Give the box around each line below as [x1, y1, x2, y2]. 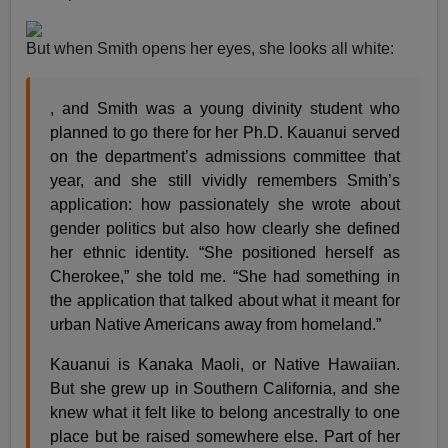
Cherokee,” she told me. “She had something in [50, 267, 400, 285]
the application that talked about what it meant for [50, 291, 400, 309]
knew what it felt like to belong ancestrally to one [50, 403, 400, 421]
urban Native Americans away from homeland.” [50, 315, 382, 333]
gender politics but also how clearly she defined [50, 219, 400, 237]
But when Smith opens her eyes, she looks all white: [26, 39, 395, 57]
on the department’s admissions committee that [50, 147, 400, 165]
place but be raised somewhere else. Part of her [50, 427, 400, 445]
